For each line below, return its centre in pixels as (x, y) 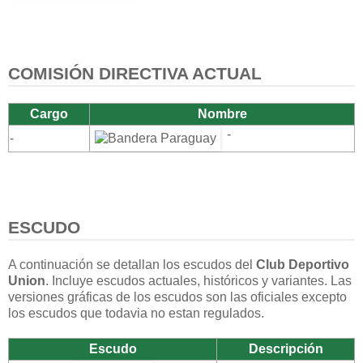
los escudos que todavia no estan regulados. (136, 313)
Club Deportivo (303, 264)
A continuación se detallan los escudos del (132, 264)
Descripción (286, 348)
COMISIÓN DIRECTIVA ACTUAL (135, 73)
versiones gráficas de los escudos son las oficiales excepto (177, 297)
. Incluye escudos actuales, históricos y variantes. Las (199, 280)
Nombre (222, 113)
